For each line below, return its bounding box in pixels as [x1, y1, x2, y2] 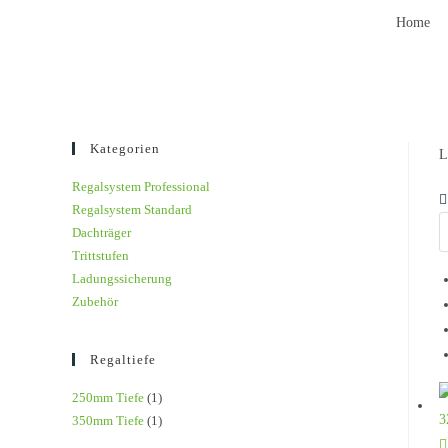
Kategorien [90, 141, 160, 156]
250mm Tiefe [72, 390, 144, 405]
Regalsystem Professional [72, 179, 210, 194]
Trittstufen [72, 248, 129, 263]
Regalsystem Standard [72, 202, 192, 217]
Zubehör [72, 294, 118, 309]
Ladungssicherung [72, 271, 172, 286]
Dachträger [72, 225, 131, 240]
